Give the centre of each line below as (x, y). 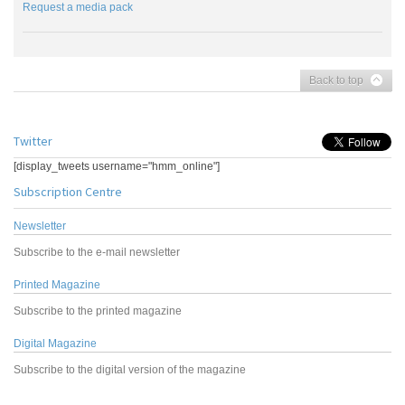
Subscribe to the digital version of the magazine (130, 370)
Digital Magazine (55, 344)
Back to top (336, 81)
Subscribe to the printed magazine (98, 311)
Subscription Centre (68, 192)
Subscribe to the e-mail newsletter (97, 253)
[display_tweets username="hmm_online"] (117, 167)
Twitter (33, 141)
